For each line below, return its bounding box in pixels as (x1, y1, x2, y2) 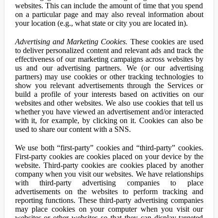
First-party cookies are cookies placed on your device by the (15, 152, 203, 161)
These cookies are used (127, 37, 203, 46)
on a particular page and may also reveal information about (15, 10, 203, 18)
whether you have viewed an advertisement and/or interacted (15, 108, 203, 116)
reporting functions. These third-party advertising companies (15, 196, 203, 204)
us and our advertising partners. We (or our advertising (15, 64, 203, 72)
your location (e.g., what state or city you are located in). (15, 19, 188, 27)
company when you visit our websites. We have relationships (15, 170, 203, 178)
